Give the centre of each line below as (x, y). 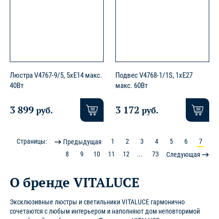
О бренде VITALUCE (75, 182)
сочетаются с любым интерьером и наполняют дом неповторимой (105, 211)
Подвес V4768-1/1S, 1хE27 (154, 76)
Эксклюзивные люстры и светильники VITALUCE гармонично (97, 202)
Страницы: (32, 141)
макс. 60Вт (131, 86)
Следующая (184, 154)
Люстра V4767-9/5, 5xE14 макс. (56, 76)
